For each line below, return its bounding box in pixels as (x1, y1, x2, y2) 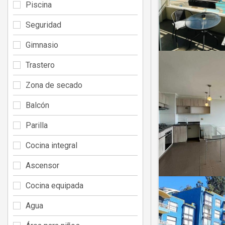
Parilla (26, 120, 48, 130)
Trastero (26, 60, 55, 70)
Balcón (26, 100, 49, 110)
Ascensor (26, 160, 59, 170)
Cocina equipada (26, 180, 83, 190)
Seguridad (26, 20, 61, 30)
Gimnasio (26, 40, 58, 50)
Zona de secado (26, 80, 82, 90)
